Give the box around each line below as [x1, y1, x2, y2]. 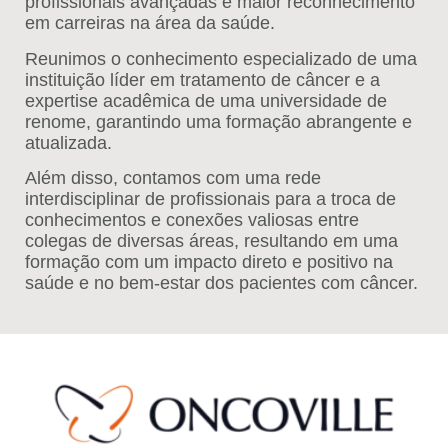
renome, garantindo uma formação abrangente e [25, 111, 412, 132]
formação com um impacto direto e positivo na [25, 252, 393, 273]
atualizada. [25, 132, 112, 153]
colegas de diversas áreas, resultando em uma [25, 231, 398, 252]
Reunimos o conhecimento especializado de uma [25, 48, 417, 69]
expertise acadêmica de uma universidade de [25, 90, 387, 111]
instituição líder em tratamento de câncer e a [25, 69, 380, 90]
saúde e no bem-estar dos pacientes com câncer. [25, 273, 418, 294]
